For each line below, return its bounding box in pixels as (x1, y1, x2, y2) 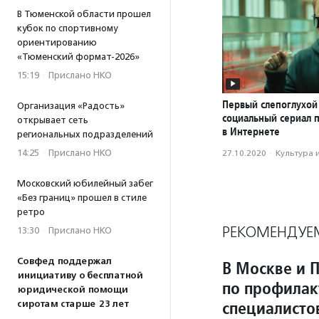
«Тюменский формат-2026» (17, 51, 140, 62)
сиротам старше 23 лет (17, 298, 129, 310)
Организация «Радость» (17, 100, 125, 111)
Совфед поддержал (17, 256, 112, 267)
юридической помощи (17, 284, 127, 296)
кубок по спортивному (17, 23, 117, 33)
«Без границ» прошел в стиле (17, 192, 147, 203)
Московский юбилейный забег (17, 178, 153, 189)
